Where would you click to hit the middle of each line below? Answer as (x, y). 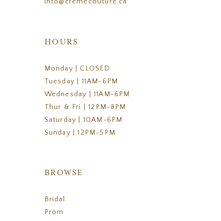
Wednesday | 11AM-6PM (87, 94)
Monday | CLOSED (77, 68)
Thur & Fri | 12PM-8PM (85, 107)
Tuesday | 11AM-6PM (81, 81)
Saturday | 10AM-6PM (83, 120)
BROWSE (63, 173)
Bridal (55, 200)
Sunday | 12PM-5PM (80, 132)
